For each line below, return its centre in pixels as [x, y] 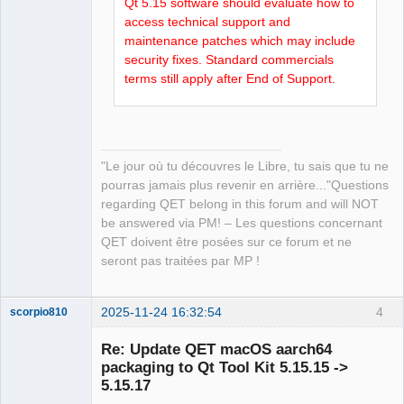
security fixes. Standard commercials [230, 59]
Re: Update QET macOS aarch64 [216, 349]
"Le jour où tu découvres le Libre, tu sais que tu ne [245, 167]
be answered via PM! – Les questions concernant [242, 224]
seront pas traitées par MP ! [180, 262]
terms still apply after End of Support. [230, 78]
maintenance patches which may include [240, 40]
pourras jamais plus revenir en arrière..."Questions [245, 186]
